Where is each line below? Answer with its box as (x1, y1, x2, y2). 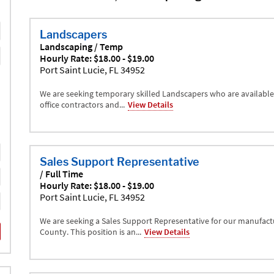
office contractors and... (39, 98, 125, 110)
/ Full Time (39, 167, 83, 180)
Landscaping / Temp (39, 40, 123, 53)
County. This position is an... (39, 226, 141, 237)
